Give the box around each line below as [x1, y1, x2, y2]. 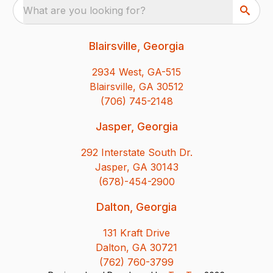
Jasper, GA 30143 [94, 160, 179, 173]
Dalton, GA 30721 [96, 241, 177, 253]
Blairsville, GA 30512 [90, 80, 183, 93]
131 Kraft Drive [103, 226, 170, 239]
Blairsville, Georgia [89, 39, 184, 52]
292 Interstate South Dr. [80, 146, 193, 158]
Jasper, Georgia [95, 119, 178, 133]
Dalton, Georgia [96, 200, 177, 213]
